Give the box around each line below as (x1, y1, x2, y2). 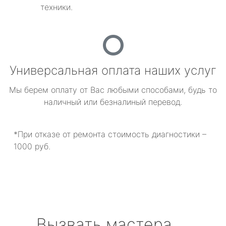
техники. (40, 2, 73, 12)
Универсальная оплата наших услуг (10, 63, 216, 78)
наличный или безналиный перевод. (44, 97, 182, 107)
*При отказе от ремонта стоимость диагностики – (14, 129, 206, 139)
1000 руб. (14, 141, 50, 151)
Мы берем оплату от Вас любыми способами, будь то (9, 85, 217, 95)
